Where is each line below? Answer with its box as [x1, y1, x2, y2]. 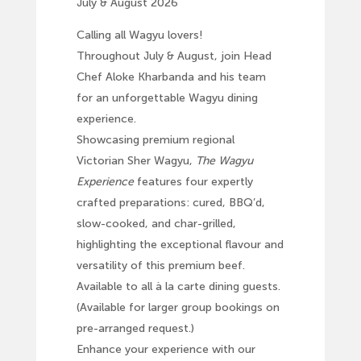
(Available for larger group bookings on [76, 300, 280, 314]
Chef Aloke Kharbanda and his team [76, 69, 266, 84]
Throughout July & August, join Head [76, 48, 272, 63]
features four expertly [133, 174, 253, 189]
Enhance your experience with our [76, 342, 255, 356]
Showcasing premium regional [76, 132, 234, 147]
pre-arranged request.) [76, 321, 194, 335]
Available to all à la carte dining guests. [76, 279, 280, 293]
